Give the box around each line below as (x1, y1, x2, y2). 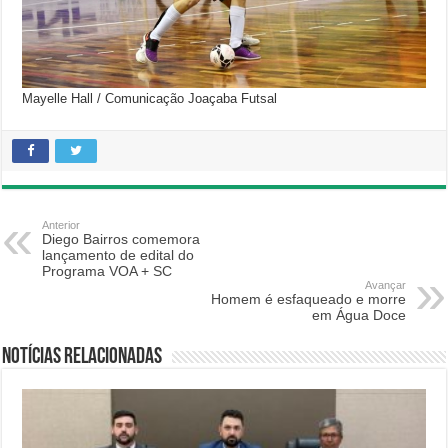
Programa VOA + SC (42, 263, 173, 279)
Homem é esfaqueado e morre (210, 291, 406, 307)
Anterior (42, 219, 81, 231)
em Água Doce (311, 307, 406, 323)
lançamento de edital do (42, 247, 195, 263)
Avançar (364, 279, 406, 291)
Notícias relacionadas (2, 346, 163, 369)
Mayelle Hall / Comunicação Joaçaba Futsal (22, 91, 278, 106)
